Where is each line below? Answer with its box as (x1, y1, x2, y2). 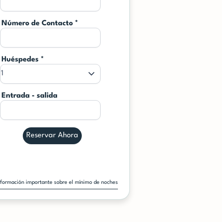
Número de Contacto (1, 20, 75, 27)
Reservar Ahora (26, 132, 79, 139)
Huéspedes (1, 56, 41, 63)
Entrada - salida (1, 92, 57, 100)
